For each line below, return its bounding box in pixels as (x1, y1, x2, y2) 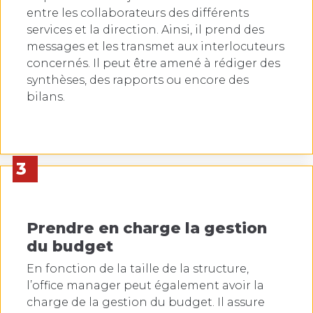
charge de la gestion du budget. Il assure (27, 296, 265, 310)
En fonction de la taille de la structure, (27, 262, 249, 276)
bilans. (27, 90, 65, 104)
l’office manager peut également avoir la (27, 279, 264, 293)
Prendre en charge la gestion (27, 219, 267, 238)
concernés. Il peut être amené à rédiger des (27, 57, 280, 71)
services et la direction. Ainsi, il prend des (27, 23, 264, 37)
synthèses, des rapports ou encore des (27, 73, 249, 87)
